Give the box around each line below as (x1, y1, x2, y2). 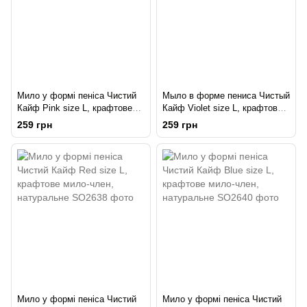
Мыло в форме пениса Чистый (162, 90, 290, 101)
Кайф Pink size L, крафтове (17, 103, 132, 114)
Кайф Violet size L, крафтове (162, 103, 282, 114)
